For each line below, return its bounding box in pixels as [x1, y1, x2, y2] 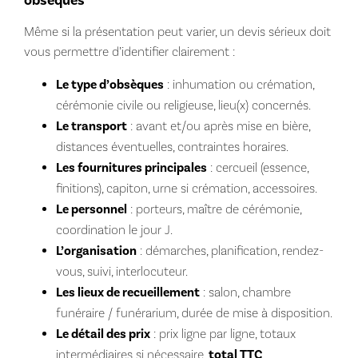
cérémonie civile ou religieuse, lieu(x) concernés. [55, 97, 311, 113]
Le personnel [55, 201, 127, 217]
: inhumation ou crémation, [163, 76, 314, 92]
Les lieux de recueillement [55, 284, 200, 300]
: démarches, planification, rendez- [136, 242, 324, 258]
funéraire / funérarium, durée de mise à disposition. [55, 304, 332, 320]
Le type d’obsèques [55, 76, 164, 93]
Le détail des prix [55, 325, 150, 342]
